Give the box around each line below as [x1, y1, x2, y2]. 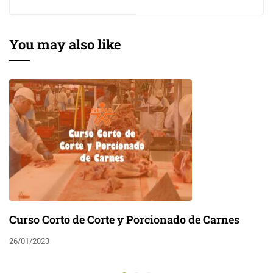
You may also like [9, 35, 121, 53]
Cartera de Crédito [22, 4, 99, 16]
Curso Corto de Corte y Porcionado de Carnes [9, 211, 239, 227]
